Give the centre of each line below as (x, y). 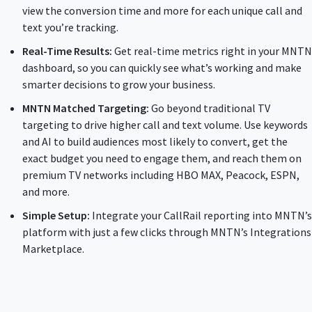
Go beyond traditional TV (210, 108)
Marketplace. (53, 249)
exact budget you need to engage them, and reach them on (162, 158)
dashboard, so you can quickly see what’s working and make (162, 68)
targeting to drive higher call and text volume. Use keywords (165, 125)
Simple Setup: (56, 215)
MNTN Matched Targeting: (86, 108)
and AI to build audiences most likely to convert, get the (155, 141)
